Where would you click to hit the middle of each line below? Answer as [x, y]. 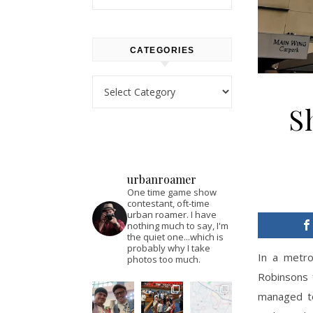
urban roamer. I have [172, 214]
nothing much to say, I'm [178, 226]
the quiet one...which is [175, 237]
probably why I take [169, 248]
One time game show [172, 192]
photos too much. [164, 259]
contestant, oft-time [168, 203]
